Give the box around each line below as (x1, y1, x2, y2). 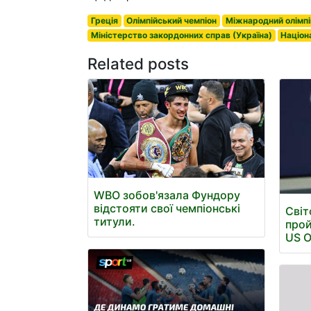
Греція (90, 15, 118, 26)
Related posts (87, 54, 189, 73)
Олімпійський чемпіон (126, 15, 217, 26)
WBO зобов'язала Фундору (94, 188, 240, 203)
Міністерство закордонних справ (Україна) (90, 30, 272, 40)
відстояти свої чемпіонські (94, 201, 240, 216)
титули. (94, 215, 135, 229)
